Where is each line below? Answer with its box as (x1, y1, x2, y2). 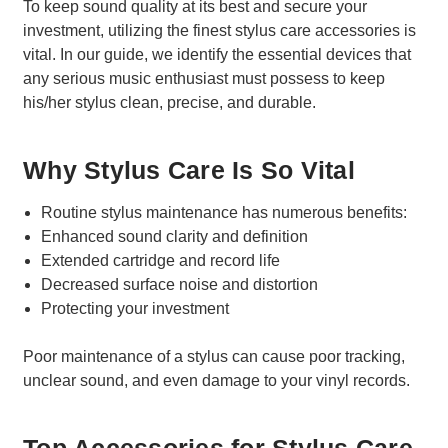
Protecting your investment (41, 300, 230, 318)
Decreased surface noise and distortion (41, 276, 319, 294)
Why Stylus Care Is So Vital (23, 155, 355, 184)
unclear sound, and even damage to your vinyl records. (23, 372, 410, 390)
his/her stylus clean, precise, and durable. (23, 94, 316, 111)
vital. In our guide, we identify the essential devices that (23, 46, 411, 63)
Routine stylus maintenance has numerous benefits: (41, 204, 408, 222)
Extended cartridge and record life (41, 252, 281, 270)
